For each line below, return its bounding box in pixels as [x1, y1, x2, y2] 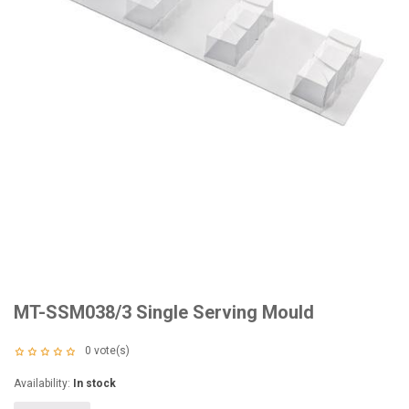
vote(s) [91, 344, 130, 357]
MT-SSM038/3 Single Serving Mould [14, 301, 314, 323]
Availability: [14, 377, 73, 390]
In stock [73, 377, 116, 390]
